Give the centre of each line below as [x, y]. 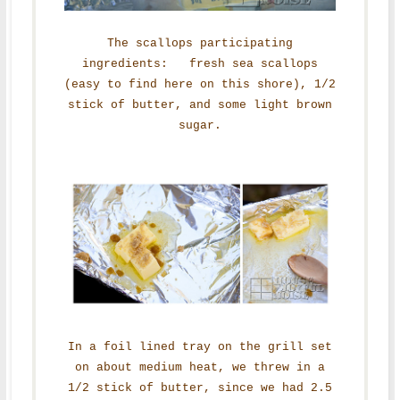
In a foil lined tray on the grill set [200, 347]
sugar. [200, 126]
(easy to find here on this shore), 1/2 [200, 85]
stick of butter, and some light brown [200, 105]
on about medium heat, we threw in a [200, 368]
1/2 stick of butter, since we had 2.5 [200, 388]
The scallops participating [200, 44]
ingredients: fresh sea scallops [200, 64]
